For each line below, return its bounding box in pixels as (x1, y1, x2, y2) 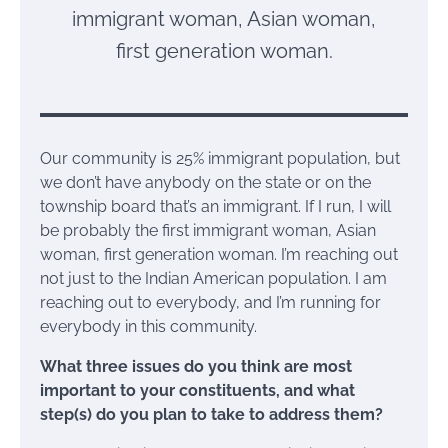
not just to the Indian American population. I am (40, 269, 387, 289)
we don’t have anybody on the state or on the (40, 173, 371, 193)
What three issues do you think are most (40, 357, 352, 377)
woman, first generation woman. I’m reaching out (40, 245, 398, 265)
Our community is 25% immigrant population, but (40, 149, 400, 169)
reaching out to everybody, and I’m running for (40, 293, 381, 313)
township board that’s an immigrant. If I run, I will (40, 197, 391, 217)
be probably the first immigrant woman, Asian (40, 221, 376, 241)
